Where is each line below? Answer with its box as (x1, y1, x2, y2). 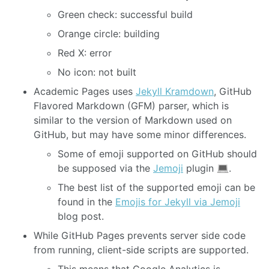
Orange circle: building (58, 27, 160, 40)
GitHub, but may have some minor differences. (34, 128, 246, 141)
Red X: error (58, 46, 112, 59)
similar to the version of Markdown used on (34, 113, 232, 126)
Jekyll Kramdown (136, 85, 214, 97)
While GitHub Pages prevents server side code (34, 229, 246, 241)
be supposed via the (58, 162, 153, 174)
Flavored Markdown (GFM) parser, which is (34, 99, 229, 112)
